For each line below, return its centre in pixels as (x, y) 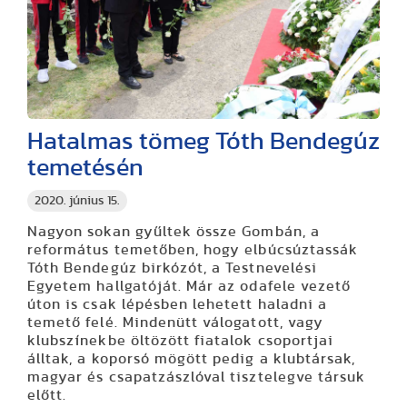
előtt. (52, 395)
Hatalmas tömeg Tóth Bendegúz (203, 141)
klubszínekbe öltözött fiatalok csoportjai (181, 340)
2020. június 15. (77, 200)
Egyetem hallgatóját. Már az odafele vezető (189, 286)
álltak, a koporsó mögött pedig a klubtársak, (192, 358)
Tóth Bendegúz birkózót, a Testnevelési (172, 268)
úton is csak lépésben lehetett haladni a (177, 304)
